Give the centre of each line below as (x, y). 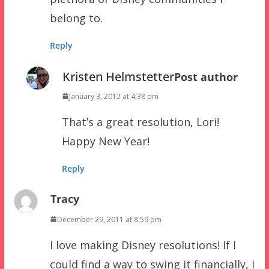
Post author (206, 77)
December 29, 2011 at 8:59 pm (109, 219)
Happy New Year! (105, 141)
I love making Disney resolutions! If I (143, 245)
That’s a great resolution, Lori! (140, 122)
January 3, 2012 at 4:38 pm (113, 96)
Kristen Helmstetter (118, 76)
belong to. (76, 18)
